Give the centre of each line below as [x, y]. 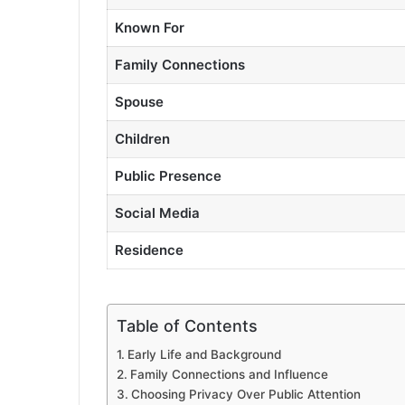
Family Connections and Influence [229, 374]
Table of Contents [187, 325]
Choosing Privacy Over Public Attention [245, 394]
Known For [149, 28]
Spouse [139, 102]
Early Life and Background [204, 354]
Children [142, 139]
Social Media [157, 213]
